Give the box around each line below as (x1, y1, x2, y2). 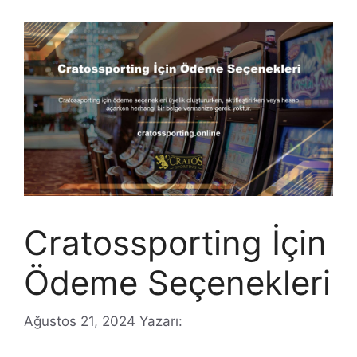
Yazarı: (139, 313, 182, 330)
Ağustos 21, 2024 (24, 313, 135, 330)
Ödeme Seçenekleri (24, 261, 331, 303)
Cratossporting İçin (24, 222, 327, 263)
